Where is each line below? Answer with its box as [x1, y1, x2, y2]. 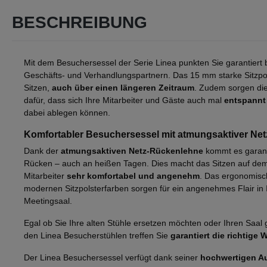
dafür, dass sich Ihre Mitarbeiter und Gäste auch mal [24, 95, 224, 105]
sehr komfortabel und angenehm [67, 171, 200, 181]
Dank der [24, 146, 61, 156]
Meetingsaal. [24, 196, 72, 206]
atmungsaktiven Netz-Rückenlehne [61, 146, 203, 156]
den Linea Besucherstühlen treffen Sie [24, 231, 170, 241]
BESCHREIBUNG [12, 13, 147, 32]
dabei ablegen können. [24, 108, 110, 118]
